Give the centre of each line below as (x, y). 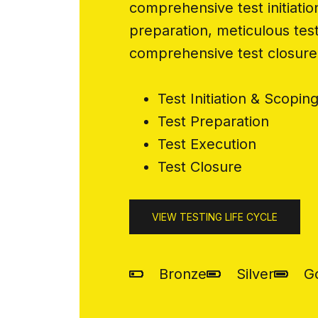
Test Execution (207, 144)
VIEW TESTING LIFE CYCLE (215, 216)
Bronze (183, 274)
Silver (255, 274)
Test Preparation (213, 121)
